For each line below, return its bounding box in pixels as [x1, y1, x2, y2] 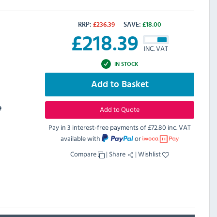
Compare [70, 149, 98, 159]
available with [61, 133, 102, 144]
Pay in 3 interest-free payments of [48, 122, 148, 133]
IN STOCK [114, 61, 139, 67]
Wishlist [138, 149, 162, 159]
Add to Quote [100, 104, 139, 115]
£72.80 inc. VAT [148, 122, 191, 133]
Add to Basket [91, 80, 149, 90]
